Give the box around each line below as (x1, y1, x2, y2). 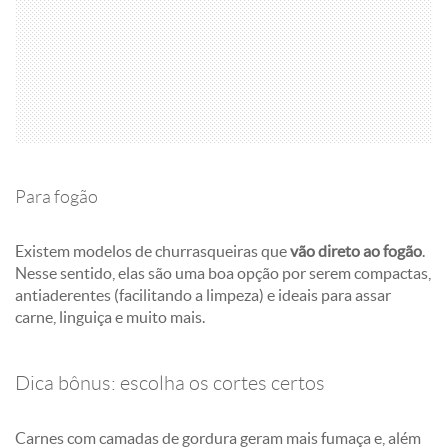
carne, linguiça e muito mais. (15, 308, 208, 326)
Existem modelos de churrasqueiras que (15, 242, 287, 260)
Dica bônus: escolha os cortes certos (15, 372, 329, 394)
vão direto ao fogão (287, 242, 422, 260)
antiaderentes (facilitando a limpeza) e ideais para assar (15, 286, 391, 304)
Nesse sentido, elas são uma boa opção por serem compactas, (15, 264, 431, 282)
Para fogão (15, 187, 98, 207)
